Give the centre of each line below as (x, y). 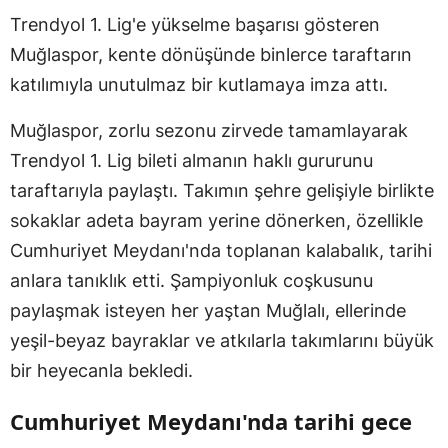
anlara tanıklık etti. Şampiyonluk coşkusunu (191, 280)
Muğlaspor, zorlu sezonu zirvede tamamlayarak (209, 130)
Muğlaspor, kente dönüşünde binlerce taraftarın (211, 54)
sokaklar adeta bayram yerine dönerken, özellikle (216, 220)
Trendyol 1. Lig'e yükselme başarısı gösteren (195, 24)
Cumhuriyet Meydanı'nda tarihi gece (211, 421)
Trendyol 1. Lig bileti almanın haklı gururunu (191, 160)
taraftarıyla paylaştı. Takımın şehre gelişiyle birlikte (222, 190)
